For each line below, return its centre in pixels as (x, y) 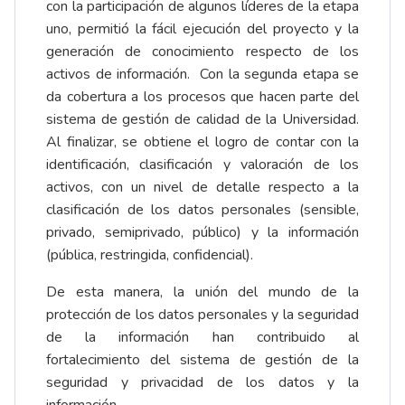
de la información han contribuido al (202, 338)
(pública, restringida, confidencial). (150, 255)
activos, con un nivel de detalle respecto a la (202, 188)
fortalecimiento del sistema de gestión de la (202, 360)
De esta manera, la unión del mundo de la (202, 292)
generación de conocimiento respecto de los (202, 52)
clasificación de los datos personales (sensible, (202, 210)
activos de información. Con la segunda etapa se (202, 75)
